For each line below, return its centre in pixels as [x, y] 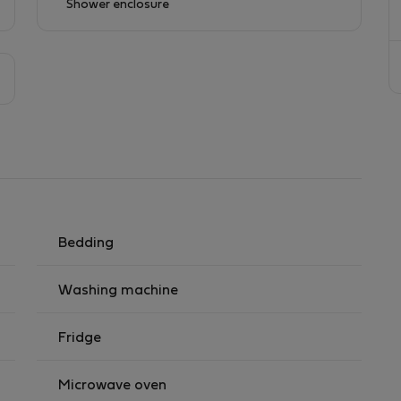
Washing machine [118, 291]
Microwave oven [112, 386]
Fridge [80, 338]
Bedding [86, 243]
